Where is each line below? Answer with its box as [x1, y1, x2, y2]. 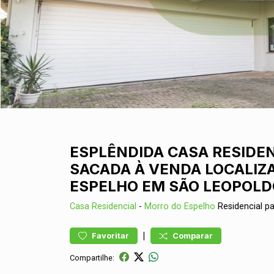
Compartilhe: [70, 253, 114, 262]
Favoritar [92, 231, 129, 240]
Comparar [172, 231, 213, 240]
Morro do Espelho [144, 201, 215, 212]
